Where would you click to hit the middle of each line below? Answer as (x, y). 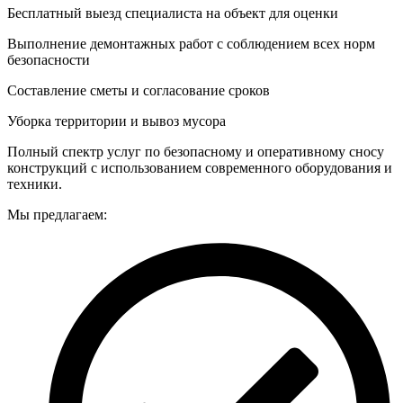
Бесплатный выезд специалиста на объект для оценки (173, 13)
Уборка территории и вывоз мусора (116, 121)
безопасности (49, 59)
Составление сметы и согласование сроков (139, 90)
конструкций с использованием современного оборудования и (200, 167)
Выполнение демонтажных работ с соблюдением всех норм (191, 43)
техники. (35, 184)
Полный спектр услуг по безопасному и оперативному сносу (196, 151)
